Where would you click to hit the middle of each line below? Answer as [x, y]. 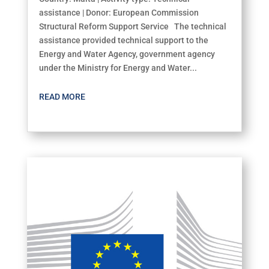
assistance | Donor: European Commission [119, 13]
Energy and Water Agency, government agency [127, 54]
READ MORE [62, 97]
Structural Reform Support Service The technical [132, 27]
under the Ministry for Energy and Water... [118, 68]
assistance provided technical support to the [123, 41]
